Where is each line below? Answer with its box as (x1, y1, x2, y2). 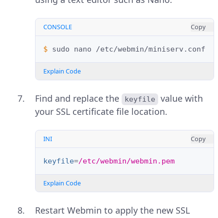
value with (158, 92, 206, 105)
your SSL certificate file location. (35, 106, 167, 118)
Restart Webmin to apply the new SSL (35, 204, 190, 217)
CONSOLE (43, 22, 72, 32)
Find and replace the (35, 92, 122, 105)
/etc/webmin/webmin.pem (78, 157, 175, 166)
